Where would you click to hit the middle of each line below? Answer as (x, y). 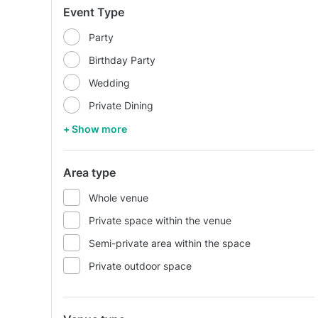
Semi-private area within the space (170, 243)
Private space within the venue (160, 220)
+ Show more (95, 129)
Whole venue (119, 197)
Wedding (109, 82)
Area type (89, 172)
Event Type (94, 12)
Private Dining (121, 105)
